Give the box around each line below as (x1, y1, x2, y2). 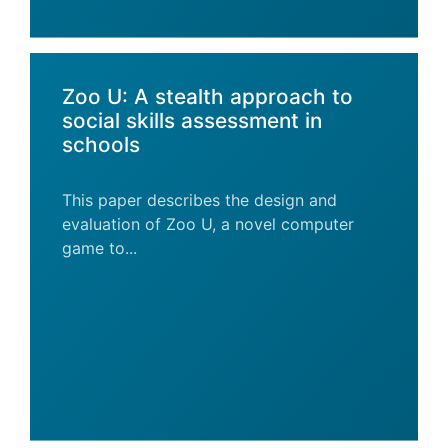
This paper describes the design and (62, 190, 337, 210)
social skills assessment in (62, 107, 322, 133)
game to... (62, 238, 137, 258)
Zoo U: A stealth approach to (62, 83, 353, 109)
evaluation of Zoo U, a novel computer (62, 214, 354, 234)
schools (62, 131, 140, 157)
